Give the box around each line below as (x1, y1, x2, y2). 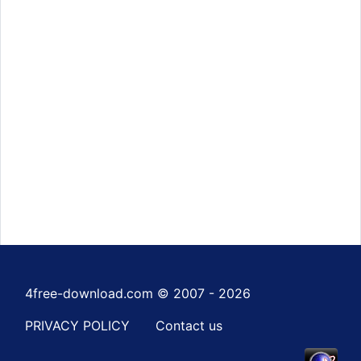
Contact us (156, 317, 222, 334)
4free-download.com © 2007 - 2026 (25, 284, 251, 301)
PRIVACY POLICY (25, 317, 130, 334)
